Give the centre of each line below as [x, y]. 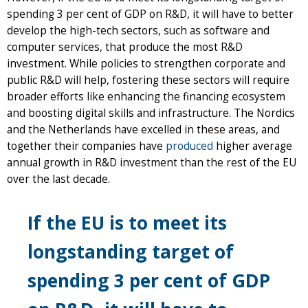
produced [189, 146]
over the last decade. [60, 179]
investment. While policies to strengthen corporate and [146, 63]
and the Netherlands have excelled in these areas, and [143, 129]
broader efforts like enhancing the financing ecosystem [146, 96]
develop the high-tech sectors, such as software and [138, 30]
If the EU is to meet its [127, 222]
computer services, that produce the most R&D [125, 47]
